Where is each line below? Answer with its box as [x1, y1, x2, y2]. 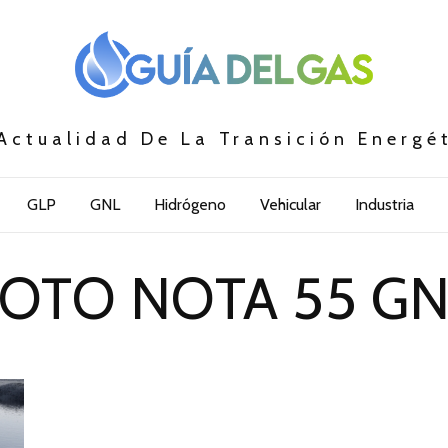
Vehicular [259, 195, 321, 215]
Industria [354, 195, 414, 215]
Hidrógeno [153, 195, 226, 215]
